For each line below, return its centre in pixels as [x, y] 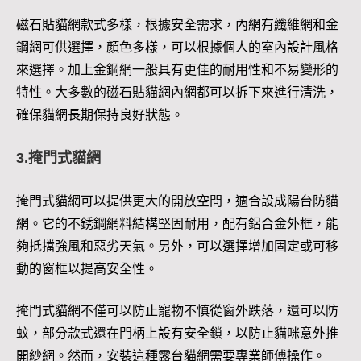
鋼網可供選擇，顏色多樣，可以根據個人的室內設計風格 [177, 48]
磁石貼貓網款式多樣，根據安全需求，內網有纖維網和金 [177, 25]
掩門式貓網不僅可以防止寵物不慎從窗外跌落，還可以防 [177, 311]
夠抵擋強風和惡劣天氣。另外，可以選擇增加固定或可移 [177, 247]
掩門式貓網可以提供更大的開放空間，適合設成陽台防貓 [177, 201]
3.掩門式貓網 [58, 158]
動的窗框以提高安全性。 [87, 269]
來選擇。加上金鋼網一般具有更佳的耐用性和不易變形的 [177, 70]
